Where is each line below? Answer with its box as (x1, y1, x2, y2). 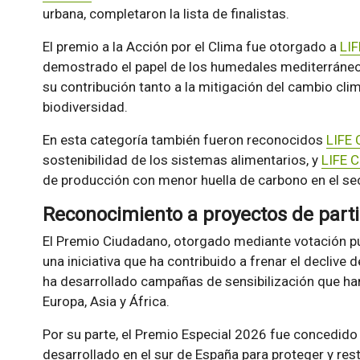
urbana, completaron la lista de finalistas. (42, 6, 289, 22)
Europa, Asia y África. (42, 293, 170, 310)
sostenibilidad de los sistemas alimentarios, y (42, 152, 321, 169)
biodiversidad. (42, 99, 128, 116)
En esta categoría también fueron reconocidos (42, 132, 326, 149)
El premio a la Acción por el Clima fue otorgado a (42, 39, 340, 55)
